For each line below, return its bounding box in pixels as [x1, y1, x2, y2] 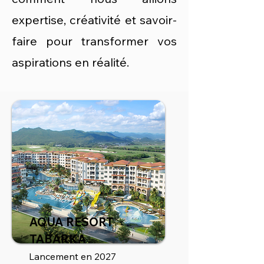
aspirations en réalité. [12, 55, 129, 70]
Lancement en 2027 [29, 250, 116, 262]
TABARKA [29, 232, 86, 246]
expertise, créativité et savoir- [12, 12, 177, 27]
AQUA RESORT [29, 214, 114, 229]
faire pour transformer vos [12, 34, 177, 48]
